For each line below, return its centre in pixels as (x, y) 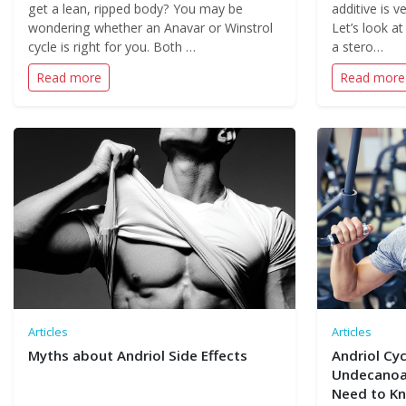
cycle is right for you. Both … (112, 47)
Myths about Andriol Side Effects (138, 355)
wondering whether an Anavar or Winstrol (150, 28)
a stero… (357, 47)
